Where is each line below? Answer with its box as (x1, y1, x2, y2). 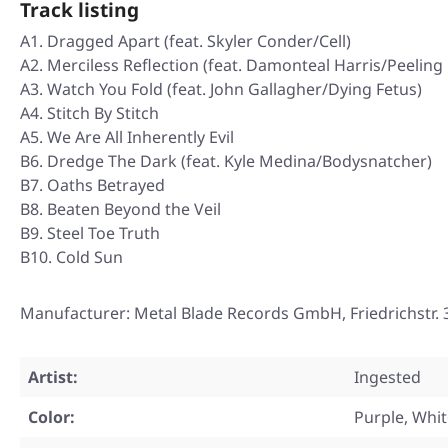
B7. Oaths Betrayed (20, 174, 165, 197)
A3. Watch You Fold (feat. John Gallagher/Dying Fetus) (20, 78, 422, 101)
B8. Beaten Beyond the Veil (20, 198, 221, 221)
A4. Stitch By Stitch (20, 102, 159, 125)
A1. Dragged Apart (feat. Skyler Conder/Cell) (20, 30, 351, 53)
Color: (28, 406, 75, 429)
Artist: (28, 366, 78, 389)
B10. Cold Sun (20, 246, 123, 269)
